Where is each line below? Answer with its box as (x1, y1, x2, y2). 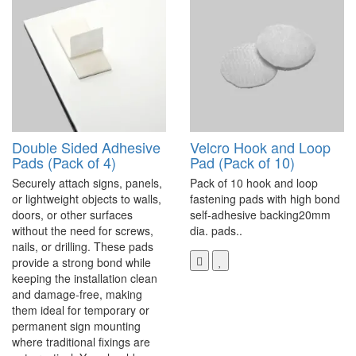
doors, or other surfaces (12, 207, 133, 223)
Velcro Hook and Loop (190, 137, 331, 158)
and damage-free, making (12, 286, 142, 303)
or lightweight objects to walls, (12, 191, 161, 207)
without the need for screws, (12, 222, 153, 239)
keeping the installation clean (12, 270, 157, 287)
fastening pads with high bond (190, 191, 340, 207)
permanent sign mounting (12, 318, 141, 335)
